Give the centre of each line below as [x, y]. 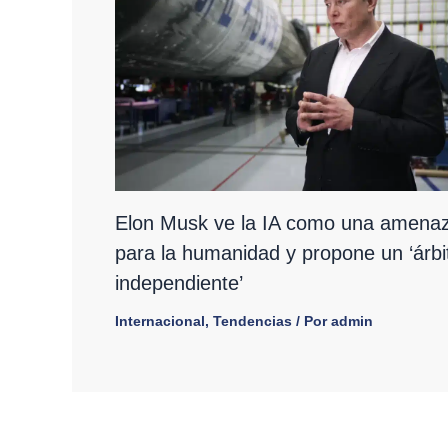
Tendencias [252, 321]
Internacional [159, 321]
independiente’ [178, 283]
